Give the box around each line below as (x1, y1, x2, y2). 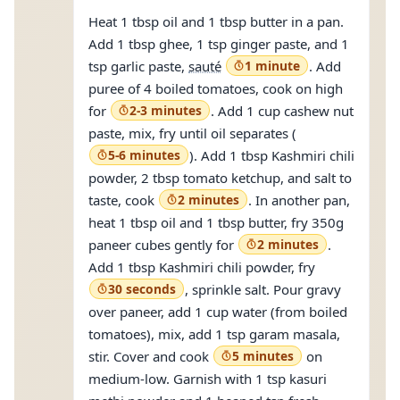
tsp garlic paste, (88, 57, 188, 75)
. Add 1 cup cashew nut (211, 102, 354, 120)
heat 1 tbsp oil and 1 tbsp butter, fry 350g (88, 213, 344, 231)
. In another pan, (248, 191, 350, 209)
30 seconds (108, 280, 176, 297)
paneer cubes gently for (88, 236, 237, 254)
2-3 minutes (129, 102, 202, 119)
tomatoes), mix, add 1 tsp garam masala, (88, 325, 340, 343)
